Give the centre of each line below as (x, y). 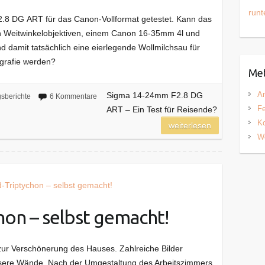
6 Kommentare (73, 96)
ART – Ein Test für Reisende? (161, 109)
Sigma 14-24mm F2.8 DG (154, 95)
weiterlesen (190, 125)
